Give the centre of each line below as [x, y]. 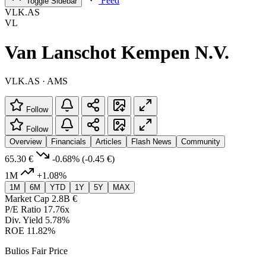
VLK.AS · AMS [36, 81]
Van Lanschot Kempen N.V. [117, 52]
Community [201, 141]
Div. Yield [24, 220]
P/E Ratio [23, 209]
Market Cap [27, 198]
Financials [69, 141]
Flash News [151, 141]
